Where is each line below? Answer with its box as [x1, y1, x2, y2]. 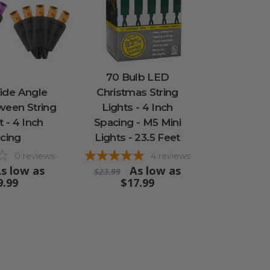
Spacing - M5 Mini [94, 116, 181, 128]
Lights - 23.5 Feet [95, 131, 180, 143]
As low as [130, 163, 181, 178]
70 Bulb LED [105, 71, 169, 83]
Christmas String [96, 86, 178, 98]
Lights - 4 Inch [102, 101, 173, 113]
